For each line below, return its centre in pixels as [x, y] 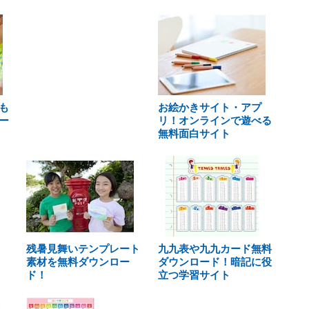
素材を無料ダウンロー [78, 262]
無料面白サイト [194, 133]
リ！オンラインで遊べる [215, 120]
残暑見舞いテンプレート [83, 249]
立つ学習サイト [194, 275]
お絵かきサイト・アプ [209, 107]
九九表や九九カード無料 [215, 249]
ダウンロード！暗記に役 [215, 262]
